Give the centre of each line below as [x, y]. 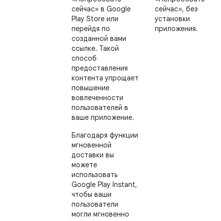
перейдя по [91, 29]
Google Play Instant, [104, 184]
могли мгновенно [100, 214]
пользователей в [100, 108]
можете [84, 165]
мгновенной [92, 145]
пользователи [95, 204]
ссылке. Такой [95, 48]
